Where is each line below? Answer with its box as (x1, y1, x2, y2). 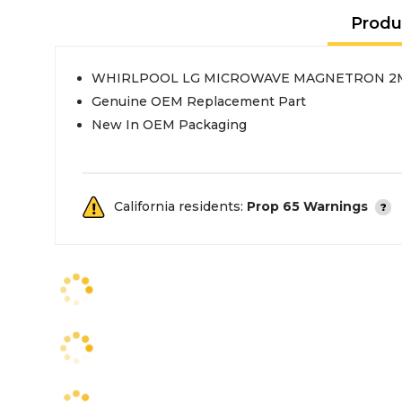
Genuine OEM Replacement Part (92, 93, 306, 109)
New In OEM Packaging (92, 117, 247, 133)
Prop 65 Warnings (247, 198, 368, 214)
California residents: (114, 198, 247, 214)
